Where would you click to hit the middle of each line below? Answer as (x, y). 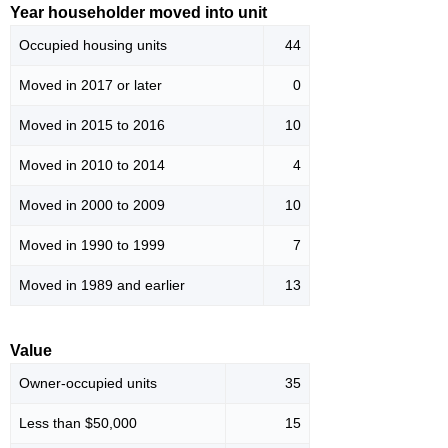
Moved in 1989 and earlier (102, 284)
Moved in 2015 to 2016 (92, 124)
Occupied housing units (93, 44)
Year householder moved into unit (138, 12)
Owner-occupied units (88, 382)
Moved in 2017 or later (90, 84)
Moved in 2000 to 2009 (92, 204)
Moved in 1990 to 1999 (92, 244)
